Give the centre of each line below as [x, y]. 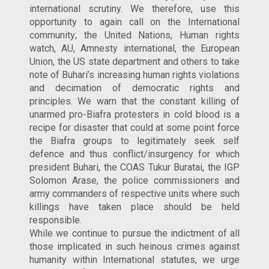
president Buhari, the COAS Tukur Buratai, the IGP [134, 167]
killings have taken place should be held [134, 207]
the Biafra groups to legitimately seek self [134, 141]
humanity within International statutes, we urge [134, 259]
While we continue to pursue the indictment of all [134, 233]
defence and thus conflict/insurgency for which [134, 154]
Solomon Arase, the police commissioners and [134, 180]
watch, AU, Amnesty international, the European [134, 48]
